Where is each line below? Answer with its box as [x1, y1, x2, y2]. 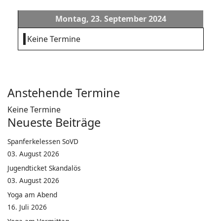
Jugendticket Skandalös [7, 163, 81, 173]
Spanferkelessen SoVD [7, 137, 78, 146]
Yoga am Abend [7, 190, 57, 199]
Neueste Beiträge [7, 114, 101, 130]
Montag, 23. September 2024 [55, 13, 166, 24]
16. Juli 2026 [7, 202, 47, 212]
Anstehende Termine [7, 85, 120, 101]
